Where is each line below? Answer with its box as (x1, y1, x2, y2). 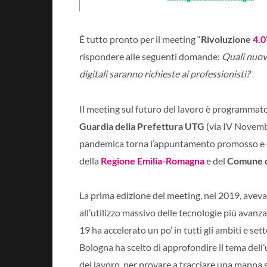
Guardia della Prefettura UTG (79, 120, 204, 132)
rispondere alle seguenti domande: (79, 50, 222, 62)
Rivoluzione (201, 33, 253, 45)
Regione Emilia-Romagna (101, 154, 204, 166)
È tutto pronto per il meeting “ (79, 33, 201, 45)
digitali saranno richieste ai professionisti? (79, 67, 250, 79)
